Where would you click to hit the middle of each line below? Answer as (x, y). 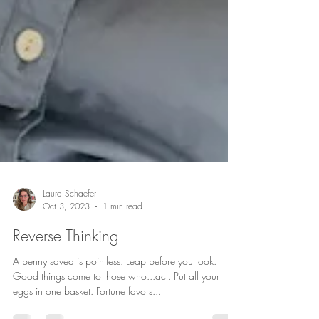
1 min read (122, 245)
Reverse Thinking (66, 275)
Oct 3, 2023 (66, 245)
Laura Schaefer (69, 232)
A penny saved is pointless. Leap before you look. (115, 300)
